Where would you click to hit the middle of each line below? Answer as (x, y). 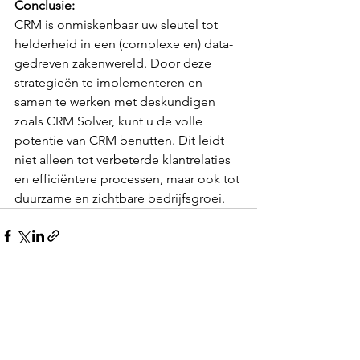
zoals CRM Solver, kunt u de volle (110, 121)
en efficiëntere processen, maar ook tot (129, 179)
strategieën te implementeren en (110, 83)
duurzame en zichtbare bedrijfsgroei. (120, 198)
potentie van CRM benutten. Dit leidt (121, 141)
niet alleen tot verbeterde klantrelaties (124, 160)
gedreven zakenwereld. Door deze (115, 63)
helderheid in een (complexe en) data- (124, 44)
